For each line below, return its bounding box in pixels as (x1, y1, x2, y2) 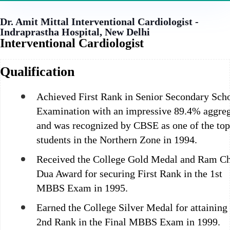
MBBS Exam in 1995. (36, 182, 128, 194)
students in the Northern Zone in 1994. (36, 133, 197, 145)
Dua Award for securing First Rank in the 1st (36, 167, 222, 179)
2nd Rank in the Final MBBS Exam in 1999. (36, 216, 220, 227)
